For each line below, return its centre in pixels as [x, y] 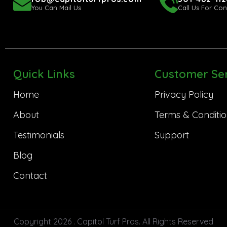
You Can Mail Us [56, 8]
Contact [30, 176]
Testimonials [39, 135]
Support [172, 135]
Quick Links [44, 74]
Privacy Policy [184, 95]
